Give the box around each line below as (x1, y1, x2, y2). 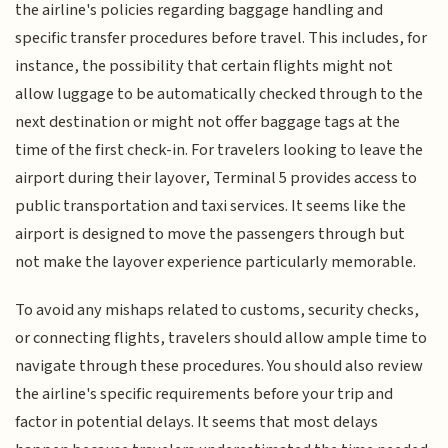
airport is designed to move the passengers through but (15, 221, 406, 246)
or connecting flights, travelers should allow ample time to (15, 326, 428, 351)
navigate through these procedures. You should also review (15, 354, 424, 379)
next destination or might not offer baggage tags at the (15, 109, 401, 134)
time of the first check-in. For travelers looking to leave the (15, 137, 424, 162)
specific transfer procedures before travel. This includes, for (15, 25, 428, 50)
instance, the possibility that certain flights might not (15, 53, 394, 78)
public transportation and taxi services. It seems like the (15, 193, 407, 218)
